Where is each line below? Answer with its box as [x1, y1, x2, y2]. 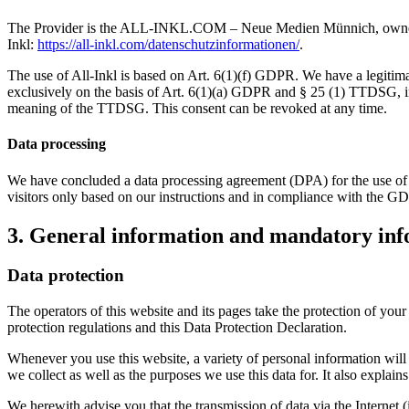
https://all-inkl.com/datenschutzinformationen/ [37, 37, 299, 53]
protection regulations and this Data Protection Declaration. [7, 320, 347, 336]
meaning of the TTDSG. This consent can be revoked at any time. [7, 100, 387, 117]
